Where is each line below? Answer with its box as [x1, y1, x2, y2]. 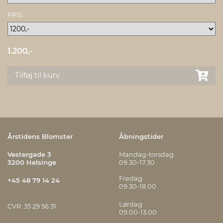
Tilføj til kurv [15, 70, 60, 80]
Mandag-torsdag [119, 150, 174, 158]
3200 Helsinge [7, 158, 56, 166]
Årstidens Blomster [7, 132, 73, 140]
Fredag [119, 174, 142, 182]
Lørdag [119, 200, 142, 208]
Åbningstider [119, 132, 163, 140]
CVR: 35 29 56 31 [7, 202, 56, 210]
